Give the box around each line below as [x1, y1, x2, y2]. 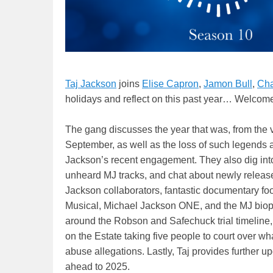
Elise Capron [142, 79, 199, 90]
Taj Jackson [65, 79, 116, 90]
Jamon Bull [204, 79, 252, 90]
